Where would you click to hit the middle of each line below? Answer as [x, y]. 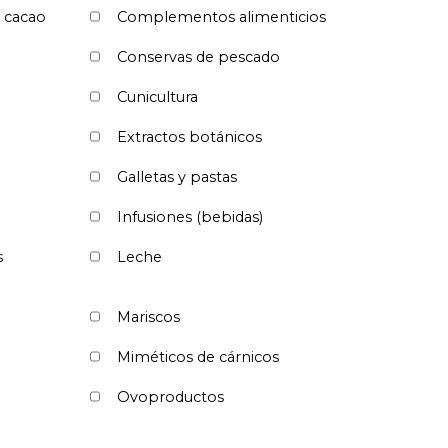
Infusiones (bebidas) [190, 216]
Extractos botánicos [189, 136]
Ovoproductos [170, 396]
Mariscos [148, 316]
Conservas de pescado [198, 56]
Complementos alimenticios [221, 16]
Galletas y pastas [177, 176]
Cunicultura [157, 96]
